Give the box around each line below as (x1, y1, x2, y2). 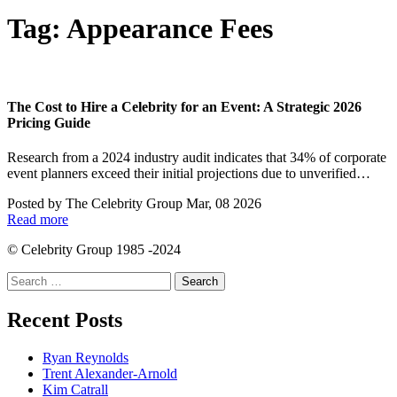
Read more (7, 212, 68, 228)
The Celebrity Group (66, 196, 183, 212)
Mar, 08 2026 (186, 196, 261, 212)
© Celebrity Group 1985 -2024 (7, 242, 181, 258)
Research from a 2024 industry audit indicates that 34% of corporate (7, 150, 386, 166)
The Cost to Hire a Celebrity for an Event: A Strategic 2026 (7, 99, 362, 115)
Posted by (7, 196, 66, 212)
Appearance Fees (66, 12, 273, 45)
